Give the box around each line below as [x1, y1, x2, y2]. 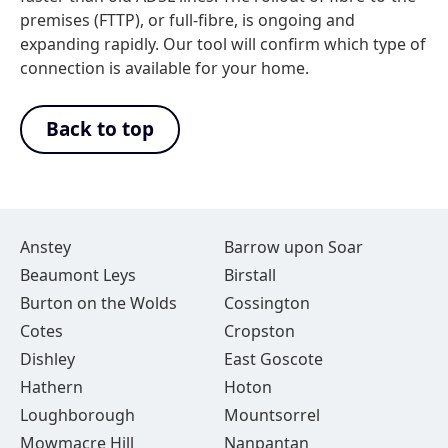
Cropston [223, 320, 295, 342]
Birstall [223, 264, 276, 286]
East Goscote [223, 348, 323, 370]
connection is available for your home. [20, 57, 309, 79]
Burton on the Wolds [20, 292, 177, 314]
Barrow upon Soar [223, 236, 363, 258]
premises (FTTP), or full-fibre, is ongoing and [20, 9, 355, 31]
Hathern [20, 376, 83, 398]
